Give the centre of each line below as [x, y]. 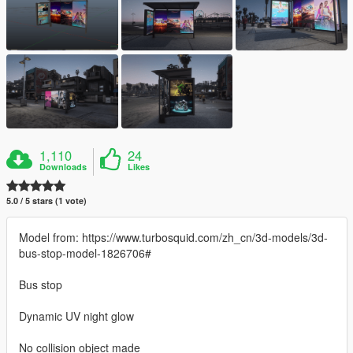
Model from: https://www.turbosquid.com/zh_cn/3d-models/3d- [173, 237]
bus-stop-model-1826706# [85, 253]
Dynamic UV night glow [76, 316]
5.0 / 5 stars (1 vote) [46, 200]
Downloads [63, 166]
